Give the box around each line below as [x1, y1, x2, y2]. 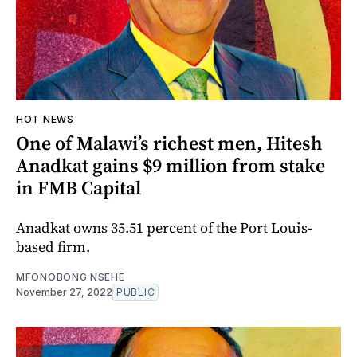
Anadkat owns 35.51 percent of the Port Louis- [16, 217, 312, 237]
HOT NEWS [16, 112, 74, 125]
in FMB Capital [16, 174, 141, 201]
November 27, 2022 [16, 285, 112, 298]
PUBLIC [116, 285, 155, 298]
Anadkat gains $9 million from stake [16, 151, 325, 178]
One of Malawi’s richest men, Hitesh [16, 129, 323, 156]
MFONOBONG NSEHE [16, 270, 125, 283]
